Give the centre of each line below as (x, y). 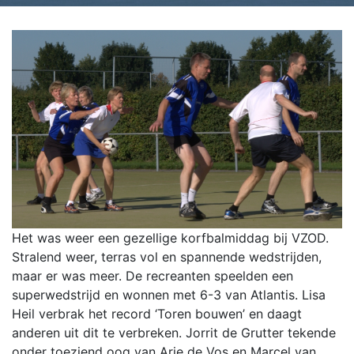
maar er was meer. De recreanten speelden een (153, 276)
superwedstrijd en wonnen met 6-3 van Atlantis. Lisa (169, 295)
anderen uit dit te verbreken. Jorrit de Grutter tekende (174, 333)
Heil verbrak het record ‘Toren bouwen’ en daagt (157, 314)
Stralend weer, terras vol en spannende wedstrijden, (167, 257)
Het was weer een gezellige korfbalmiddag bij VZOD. (170, 238)
